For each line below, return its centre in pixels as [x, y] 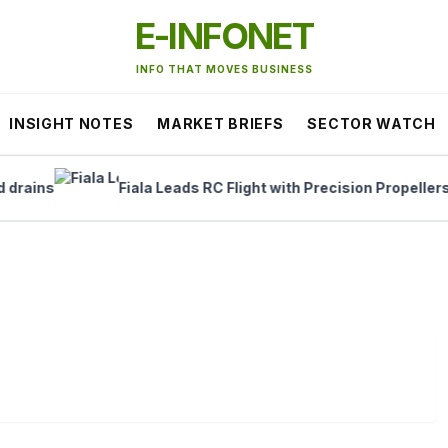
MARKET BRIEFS [220, 123]
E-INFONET [224, 36]
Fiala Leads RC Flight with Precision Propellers [246, 187]
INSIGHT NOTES [71, 123]
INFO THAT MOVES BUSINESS [224, 69]
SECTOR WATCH [371, 123]
